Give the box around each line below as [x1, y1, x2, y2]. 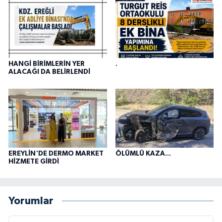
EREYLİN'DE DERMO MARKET [8, 150, 104, 157]
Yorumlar [8, 196, 54, 207]
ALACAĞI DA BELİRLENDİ [8, 68, 90, 76]
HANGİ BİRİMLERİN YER [8, 60, 85, 68]
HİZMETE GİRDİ [8, 158, 59, 165]
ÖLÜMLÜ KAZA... [115, 150, 171, 157]
